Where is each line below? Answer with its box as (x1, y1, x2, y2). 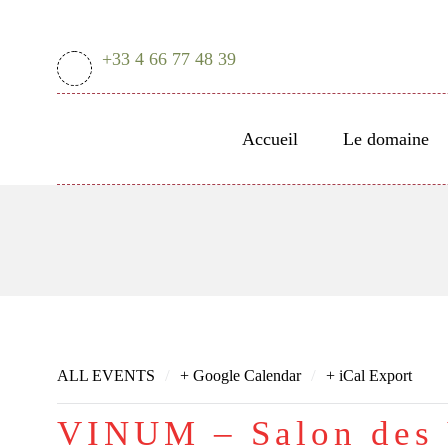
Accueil (241, 129, 298, 149)
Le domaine (342, 129, 429, 149)
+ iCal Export (326, 367, 412, 384)
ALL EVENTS (57, 367, 155, 384)
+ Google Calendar (180, 367, 301, 384)
